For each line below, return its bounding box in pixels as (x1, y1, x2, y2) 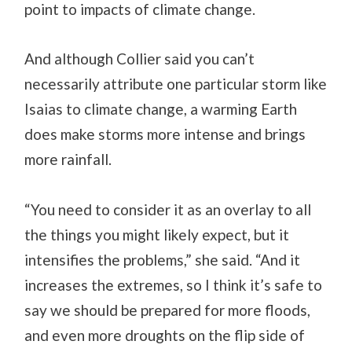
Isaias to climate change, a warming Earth (24, 100, 298, 119)
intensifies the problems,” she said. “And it (24, 250, 301, 269)
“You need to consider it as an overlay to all (24, 200, 312, 218)
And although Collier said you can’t (24, 49, 255, 68)
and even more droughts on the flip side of (24, 325, 306, 344)
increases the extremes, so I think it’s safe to (24, 275, 323, 294)
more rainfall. (24, 150, 112, 169)
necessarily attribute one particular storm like (24, 75, 328, 93)
